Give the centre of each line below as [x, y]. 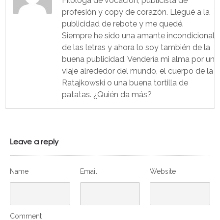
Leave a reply [34, 141]
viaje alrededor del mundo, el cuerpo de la [137, 71]
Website [163, 171]
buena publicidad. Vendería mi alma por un [138, 59]
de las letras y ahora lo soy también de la [136, 47]
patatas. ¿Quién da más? [107, 94]
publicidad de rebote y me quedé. [123, 24]
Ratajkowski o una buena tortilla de [125, 82]
